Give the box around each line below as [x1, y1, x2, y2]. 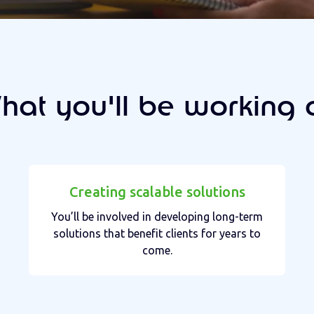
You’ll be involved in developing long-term [51, 210, 263, 223]
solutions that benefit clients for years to [53, 226, 261, 240]
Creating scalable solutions [69, 183, 245, 200]
